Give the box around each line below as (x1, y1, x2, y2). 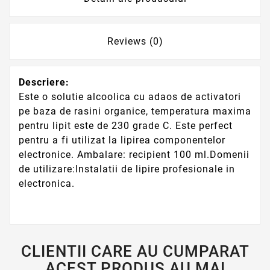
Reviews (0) (107, 36, 163, 48)
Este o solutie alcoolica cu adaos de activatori (19, 91, 241, 103)
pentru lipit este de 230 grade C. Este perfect (19, 120, 233, 132)
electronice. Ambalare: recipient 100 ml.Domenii (19, 149, 250, 161)
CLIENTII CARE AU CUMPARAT (20, 242, 250, 261)
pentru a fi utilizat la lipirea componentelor (19, 134, 225, 146)
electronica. (19, 178, 75, 190)
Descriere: (19, 77, 69, 89)
